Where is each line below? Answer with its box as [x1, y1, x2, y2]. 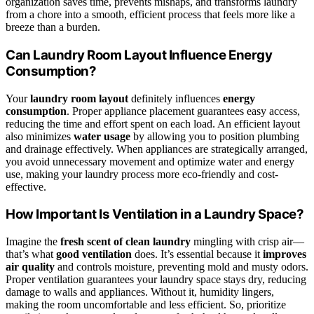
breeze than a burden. [6, 21, 100, 34]
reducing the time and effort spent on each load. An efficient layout [6, 117, 300, 130]
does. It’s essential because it [132, 248, 263, 261]
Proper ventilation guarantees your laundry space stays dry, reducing [6, 273, 306, 286]
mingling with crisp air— [191, 235, 304, 248]
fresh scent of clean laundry [60, 235, 191, 248]
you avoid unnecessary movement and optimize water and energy [6, 155, 294, 168]
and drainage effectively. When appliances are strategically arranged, [6, 142, 308, 155]
